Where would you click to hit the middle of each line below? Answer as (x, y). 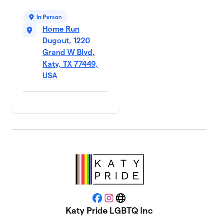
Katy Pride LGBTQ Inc (109, 211)
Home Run (61, 29)
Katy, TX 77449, (70, 64)
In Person (49, 17)
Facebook (114, 201)
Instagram (126, 201)
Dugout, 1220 (66, 41)
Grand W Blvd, (69, 53)
